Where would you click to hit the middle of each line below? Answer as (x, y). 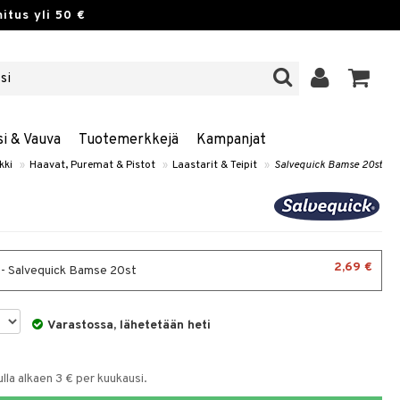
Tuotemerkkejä (128, 140)
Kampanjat (231, 140)
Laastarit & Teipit (215, 165)
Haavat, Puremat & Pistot (92, 165)
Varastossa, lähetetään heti (129, 325)
